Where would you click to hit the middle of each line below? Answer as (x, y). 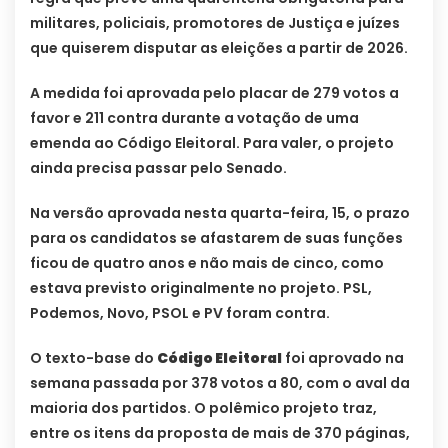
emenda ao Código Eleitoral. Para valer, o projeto (212, 142)
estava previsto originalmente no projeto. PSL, (201, 287)
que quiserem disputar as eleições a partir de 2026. (219, 47)
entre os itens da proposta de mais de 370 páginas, (220, 432)
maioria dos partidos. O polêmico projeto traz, (203, 407)
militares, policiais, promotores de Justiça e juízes (215, 22)
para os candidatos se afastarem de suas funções (216, 237)
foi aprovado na (343, 357)
